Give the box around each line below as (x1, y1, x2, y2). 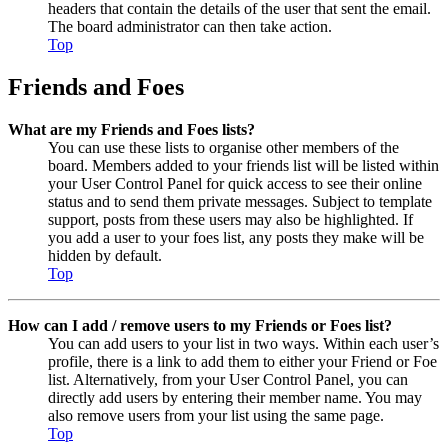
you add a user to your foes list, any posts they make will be (48, 228, 424, 246)
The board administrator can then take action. (48, 18, 332, 36)
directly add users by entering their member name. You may (48, 388, 422, 406)
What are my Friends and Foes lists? (8, 120, 255, 138)
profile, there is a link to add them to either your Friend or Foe (48, 352, 437, 370)
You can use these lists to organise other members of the (48, 138, 399, 156)
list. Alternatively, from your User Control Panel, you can (48, 370, 408, 388)
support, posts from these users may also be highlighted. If (48, 210, 413, 228)
